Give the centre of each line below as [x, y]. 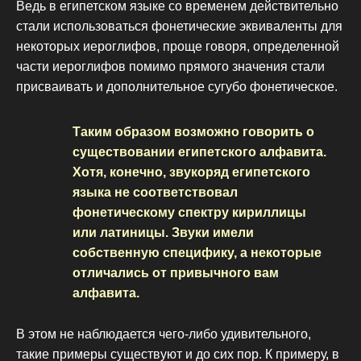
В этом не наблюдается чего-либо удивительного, [164, 334]
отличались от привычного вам [176, 273]
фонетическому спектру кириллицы [189, 213]
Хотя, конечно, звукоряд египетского [191, 172]
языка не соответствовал [155, 193]
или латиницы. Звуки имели [163, 233]
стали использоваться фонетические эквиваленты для [179, 27]
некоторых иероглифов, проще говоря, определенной [178, 47]
